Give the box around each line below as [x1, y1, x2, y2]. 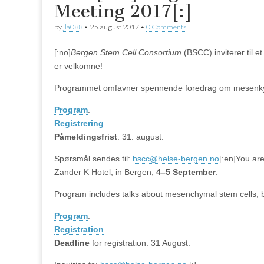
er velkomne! [54, 61, 103, 71]
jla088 [63, 22, 82, 31]
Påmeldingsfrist [54, 131, 117, 141]
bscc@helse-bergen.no [133, 153, 219, 163]
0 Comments [146, 22, 186, 31]
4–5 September [156, 167, 216, 177]
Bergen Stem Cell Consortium [71, 47, 181, 57]
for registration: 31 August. [90, 237, 190, 247]
